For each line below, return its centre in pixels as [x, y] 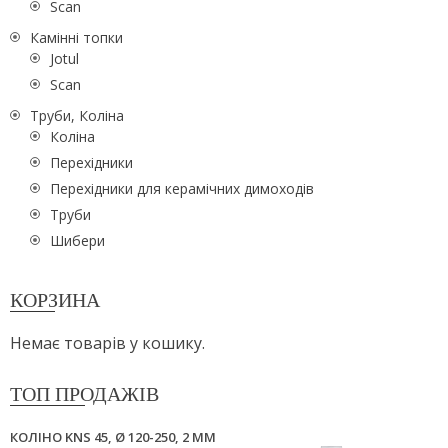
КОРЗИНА [55, 299]
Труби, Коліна [77, 115]
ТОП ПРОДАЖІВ [84, 394]
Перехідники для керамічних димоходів [182, 188]
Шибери [77, 240]
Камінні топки [76, 37]
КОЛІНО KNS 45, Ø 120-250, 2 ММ [113, 436]
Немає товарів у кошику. [107, 343]
